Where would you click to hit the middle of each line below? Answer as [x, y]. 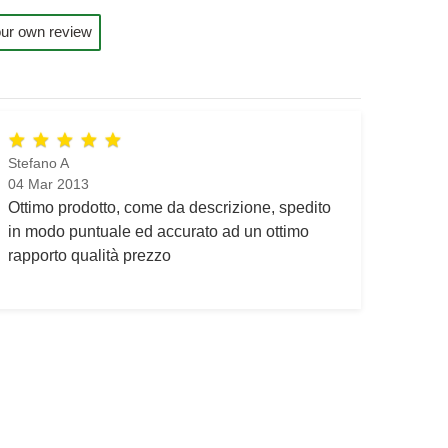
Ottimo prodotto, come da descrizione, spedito [169, 207]
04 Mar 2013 [48, 184]
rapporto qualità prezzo [89, 255]
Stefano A [38, 163]
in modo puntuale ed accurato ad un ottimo [158, 231]
